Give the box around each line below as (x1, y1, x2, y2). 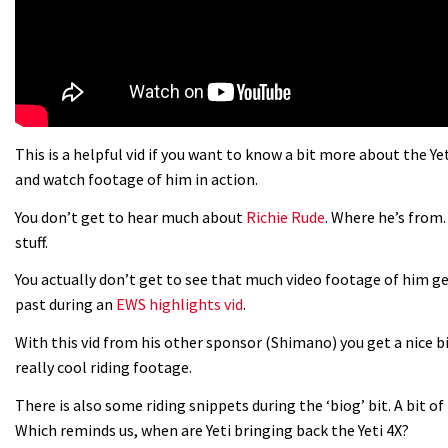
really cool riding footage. (15, 356, 192, 377)
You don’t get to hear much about (15, 206, 246, 227)
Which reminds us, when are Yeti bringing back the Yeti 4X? (15, 420, 409, 441)
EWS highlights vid (116, 294, 243, 315)
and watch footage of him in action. (15, 169, 258, 190)
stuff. (15, 231, 48, 252)
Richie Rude (246, 206, 325, 227)
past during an (15, 294, 116, 315)
